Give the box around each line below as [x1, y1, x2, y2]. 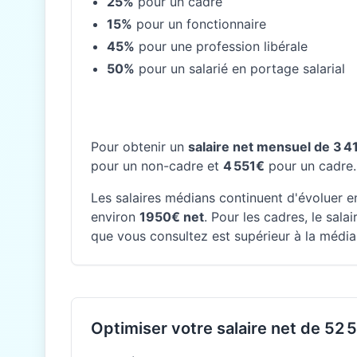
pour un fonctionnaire [132, 16, 266, 32]
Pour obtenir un [91, 139, 188, 155]
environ [91, 209, 139, 225]
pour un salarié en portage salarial [135, 61, 345, 76]
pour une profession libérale [135, 38, 308, 54]
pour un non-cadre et [91, 158, 223, 174]
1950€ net [139, 209, 204, 225]
